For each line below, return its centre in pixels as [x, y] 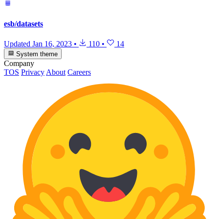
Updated [18, 44]
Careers [79, 72]
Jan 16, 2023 [52, 44]
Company [19, 64]
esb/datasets [23, 23]
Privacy [33, 72]
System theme [36, 54]
